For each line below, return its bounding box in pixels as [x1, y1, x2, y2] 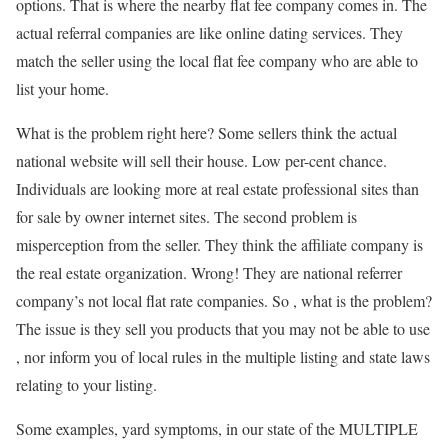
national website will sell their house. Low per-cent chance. [16, 149, 387, 171]
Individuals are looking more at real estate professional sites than [16, 177, 419, 199]
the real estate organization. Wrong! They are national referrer [16, 261, 402, 283]
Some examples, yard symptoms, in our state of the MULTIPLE [16, 417, 418, 439]
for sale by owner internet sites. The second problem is [16, 205, 357, 227]
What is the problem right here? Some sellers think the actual [16, 121, 397, 143]
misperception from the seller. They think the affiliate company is [16, 233, 423, 255]
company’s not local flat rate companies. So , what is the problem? [16, 289, 432, 311]
